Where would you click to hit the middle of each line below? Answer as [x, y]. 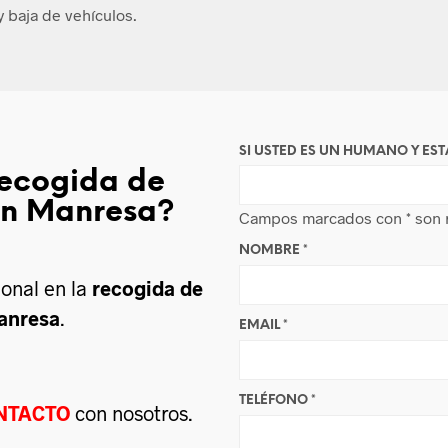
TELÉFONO [275, 400]
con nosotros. [131, 412]
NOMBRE [271, 250]
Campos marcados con [322, 217]
